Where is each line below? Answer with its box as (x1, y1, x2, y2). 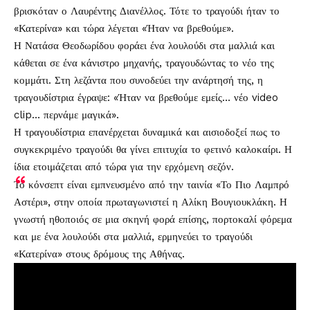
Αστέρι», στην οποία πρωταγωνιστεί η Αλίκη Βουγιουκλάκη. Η (14, 196, 287, 208)
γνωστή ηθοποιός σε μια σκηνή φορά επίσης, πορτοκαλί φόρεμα (14, 213, 292, 226)
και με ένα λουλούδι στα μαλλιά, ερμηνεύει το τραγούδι (14, 230, 253, 243)
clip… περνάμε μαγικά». (14, 109, 119, 121)
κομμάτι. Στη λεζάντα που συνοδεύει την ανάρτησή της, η (14, 74, 263, 86)
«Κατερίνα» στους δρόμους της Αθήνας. (14, 248, 185, 260)
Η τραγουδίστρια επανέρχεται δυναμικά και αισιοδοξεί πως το (14, 126, 280, 138)
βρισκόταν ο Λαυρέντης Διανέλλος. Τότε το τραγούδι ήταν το (14, 5, 280, 17)
